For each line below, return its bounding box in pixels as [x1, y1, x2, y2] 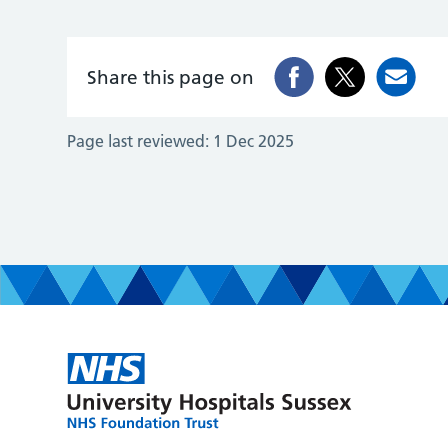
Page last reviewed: [67, 131, 210, 151]
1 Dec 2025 [213, 131, 295, 151]
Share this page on [87, 65, 255, 89]
